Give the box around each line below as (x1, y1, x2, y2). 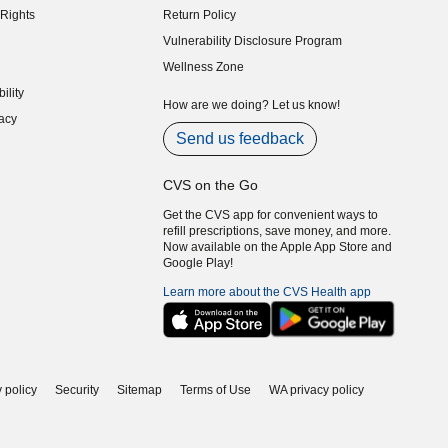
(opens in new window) (162, 41, 289, 56)
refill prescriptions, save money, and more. (163, 224, 392, 238)
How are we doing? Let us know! (163, 98, 341, 112)
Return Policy (163, 8, 237, 22)
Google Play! (163, 256, 234, 270)
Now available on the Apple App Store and (163, 240, 393, 254)
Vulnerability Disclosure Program (163, 34, 343, 48)
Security (55, 383, 99, 398)
